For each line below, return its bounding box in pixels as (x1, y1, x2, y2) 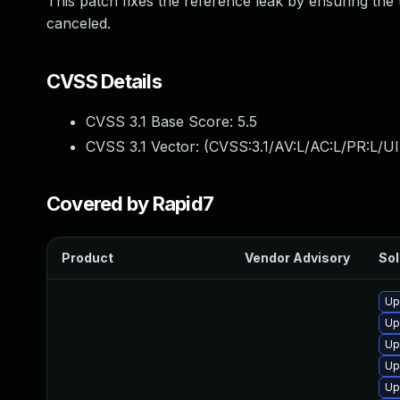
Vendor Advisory (245, 250, 350, 265)
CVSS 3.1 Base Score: (86, 112, 237, 130)
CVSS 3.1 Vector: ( (86, 137, 209, 155)
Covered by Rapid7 (46, 192, 214, 215)
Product (62, 250, 113, 265)
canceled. (46, 14, 111, 32)
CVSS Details (46, 70, 162, 93)
